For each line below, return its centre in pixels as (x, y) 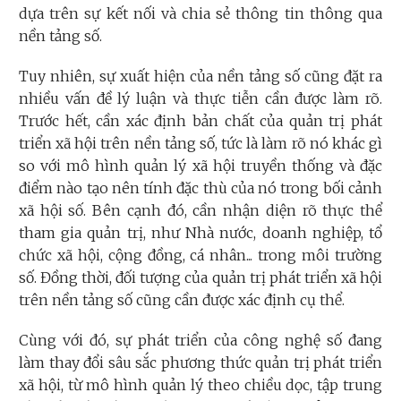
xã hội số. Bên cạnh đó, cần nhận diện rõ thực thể (200, 211)
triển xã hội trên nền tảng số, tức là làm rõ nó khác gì (200, 144)
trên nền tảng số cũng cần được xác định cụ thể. (182, 300)
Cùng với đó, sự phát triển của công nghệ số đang (200, 341)
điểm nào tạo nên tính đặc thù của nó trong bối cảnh (200, 188)
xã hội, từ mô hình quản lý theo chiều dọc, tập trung (200, 385)
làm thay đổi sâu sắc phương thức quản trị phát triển (200, 363)
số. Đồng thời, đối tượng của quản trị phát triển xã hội (200, 278)
